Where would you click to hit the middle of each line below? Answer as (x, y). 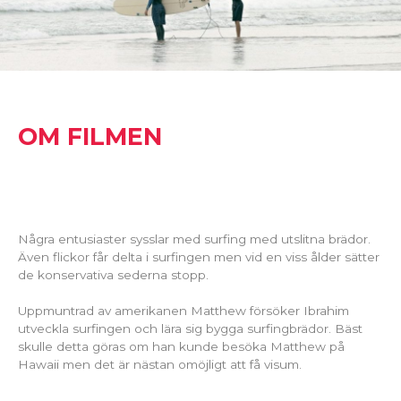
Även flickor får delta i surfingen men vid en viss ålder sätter (199, 257)
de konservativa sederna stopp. (113, 275)
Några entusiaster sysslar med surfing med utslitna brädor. (194, 239)
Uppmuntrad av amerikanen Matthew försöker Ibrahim (183, 311)
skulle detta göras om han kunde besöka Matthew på (181, 347)
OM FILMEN (90, 136)
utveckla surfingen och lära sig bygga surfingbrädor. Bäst (190, 329)
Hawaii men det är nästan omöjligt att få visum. (160, 365)
